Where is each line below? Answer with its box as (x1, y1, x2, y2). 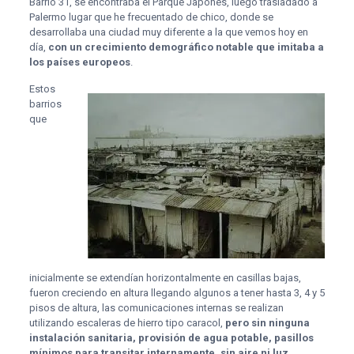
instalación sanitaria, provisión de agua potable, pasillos (28, 331, 314, 344)
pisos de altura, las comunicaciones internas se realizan (28, 301, 284, 314)
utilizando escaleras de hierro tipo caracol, (28, 316, 225, 329)
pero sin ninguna (224, 316, 310, 329)
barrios (28, 97, 62, 110)
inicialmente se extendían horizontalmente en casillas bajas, (28, 271, 301, 284)
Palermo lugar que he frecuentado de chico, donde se (28, 10, 273, 23)
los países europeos (28, 55, 130, 68)
